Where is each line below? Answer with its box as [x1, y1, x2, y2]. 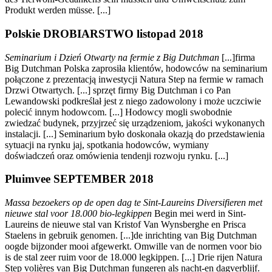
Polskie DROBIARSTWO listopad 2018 [5, 27, 203, 40]
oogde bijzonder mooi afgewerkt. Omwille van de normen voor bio [5, 241, 262, 252]
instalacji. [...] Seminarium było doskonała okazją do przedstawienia [5, 128, 265, 139]
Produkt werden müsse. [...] [5, 5, 110, 16]
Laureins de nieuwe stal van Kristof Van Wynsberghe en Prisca [5, 219, 246, 230]
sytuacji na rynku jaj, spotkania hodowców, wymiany [5, 139, 209, 150]
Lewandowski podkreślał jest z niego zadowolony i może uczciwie [5, 95, 261, 106]
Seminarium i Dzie [5, 52, 76, 63]
